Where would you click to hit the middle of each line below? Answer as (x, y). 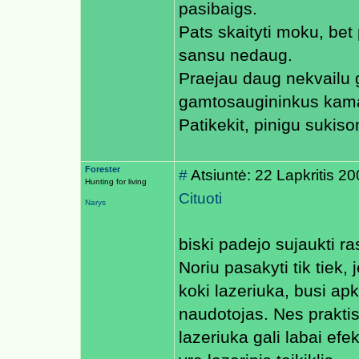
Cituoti (200, 198)
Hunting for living (116, 182)
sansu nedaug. (236, 55)
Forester (103, 169)
